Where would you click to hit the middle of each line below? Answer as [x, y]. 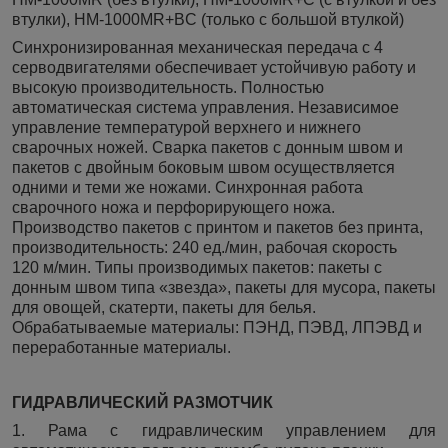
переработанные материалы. [123, 348]
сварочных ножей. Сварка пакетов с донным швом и [207, 148]
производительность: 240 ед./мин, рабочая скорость [204, 248]
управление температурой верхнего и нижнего [186, 128]
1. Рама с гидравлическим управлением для [224, 431]
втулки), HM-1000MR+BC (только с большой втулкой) [208, 20]
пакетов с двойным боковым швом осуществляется [203, 168]
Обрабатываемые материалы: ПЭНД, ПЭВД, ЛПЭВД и [217, 328]
